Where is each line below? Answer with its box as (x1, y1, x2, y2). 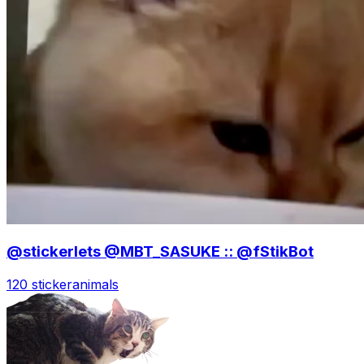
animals (72, 276, 119, 292)
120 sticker (6, 276, 72, 292)
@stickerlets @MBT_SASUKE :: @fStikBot (6, 242, 314, 262)
